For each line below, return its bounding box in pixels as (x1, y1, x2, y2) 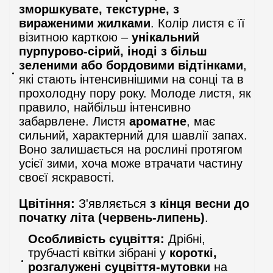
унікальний (132, 30, 199, 44)
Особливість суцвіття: (28, 232, 165, 246)
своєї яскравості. (19, 170, 115, 184)
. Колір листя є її (151, 16, 245, 30)
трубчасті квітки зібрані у (28, 246, 169, 260)
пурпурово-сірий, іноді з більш (19, 44, 207, 58)
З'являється (75, 196, 150, 210)
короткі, (169, 246, 217, 260)
